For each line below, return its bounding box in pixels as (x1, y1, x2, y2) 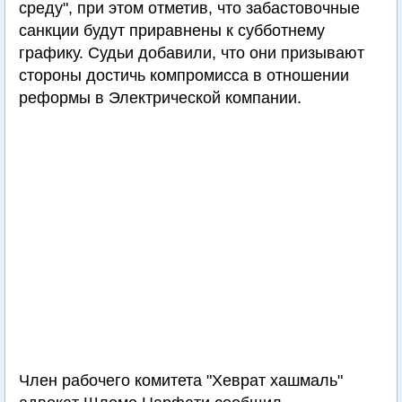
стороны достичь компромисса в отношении (19, 66, 349, 84)
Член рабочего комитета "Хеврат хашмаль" (19, 371, 343, 389)
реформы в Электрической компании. (19, 89, 301, 107)
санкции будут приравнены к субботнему (19, 22, 325, 39)
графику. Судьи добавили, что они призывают (19, 44, 364, 62)
